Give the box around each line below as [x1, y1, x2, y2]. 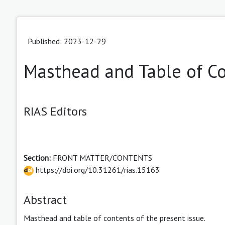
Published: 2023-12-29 [28, 36, 106, 46]
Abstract [24, 191, 67, 207]
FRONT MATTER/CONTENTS [53, 152, 152, 163]
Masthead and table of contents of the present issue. [24, 212, 205, 223]
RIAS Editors [24, 103, 87, 119]
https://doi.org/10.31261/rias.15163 [34, 164, 160, 175]
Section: [24, 152, 53, 163]
